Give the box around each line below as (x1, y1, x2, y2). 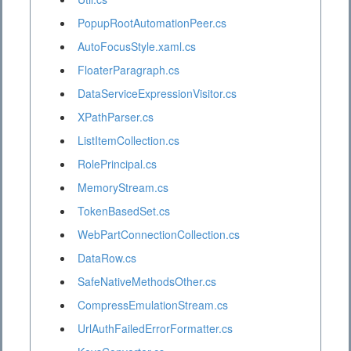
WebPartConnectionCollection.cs (78, 226, 240, 243)
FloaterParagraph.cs (78, 62, 179, 78)
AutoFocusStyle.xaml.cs (78, 38, 196, 55)
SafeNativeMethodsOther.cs (78, 273, 216, 290)
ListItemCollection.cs (78, 132, 179, 149)
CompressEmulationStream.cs (78, 297, 228, 313)
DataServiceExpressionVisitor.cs (78, 85, 237, 102)
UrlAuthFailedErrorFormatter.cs (78, 320, 233, 337)
